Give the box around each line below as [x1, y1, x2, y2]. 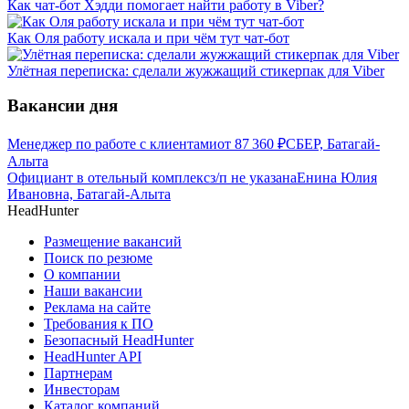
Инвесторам [44, 382, 120, 398]
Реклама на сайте [44, 299, 151, 316]
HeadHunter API [44, 349, 142, 365]
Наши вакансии [44, 283, 142, 299]
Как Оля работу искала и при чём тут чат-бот [7, 29, 289, 46]
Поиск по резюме [44, 250, 152, 267]
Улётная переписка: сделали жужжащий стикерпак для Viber [7, 62, 384, 79]
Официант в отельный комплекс [7, 170, 210, 186]
